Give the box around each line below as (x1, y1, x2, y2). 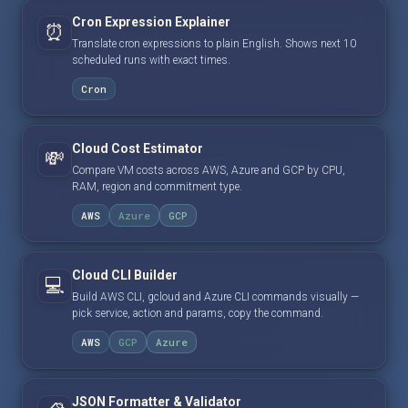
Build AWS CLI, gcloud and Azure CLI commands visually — (72, 290, 359, 303)
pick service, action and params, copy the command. (72, 306, 323, 320)
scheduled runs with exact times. (72, 53, 230, 66)
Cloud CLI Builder (72, 267, 178, 282)
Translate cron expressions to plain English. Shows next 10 (72, 36, 356, 50)
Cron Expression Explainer (72, 14, 230, 29)
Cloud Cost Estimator (72, 140, 203, 156)
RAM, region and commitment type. (72, 179, 242, 193)
